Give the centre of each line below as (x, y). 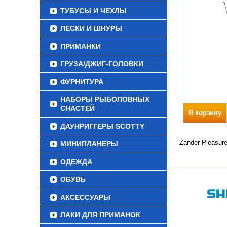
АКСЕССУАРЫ (85, 197)
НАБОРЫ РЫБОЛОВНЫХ (105, 99)
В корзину (205, 113)
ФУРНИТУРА (82, 82)
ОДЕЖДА (76, 162)
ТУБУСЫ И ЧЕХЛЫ (93, 11)
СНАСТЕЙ (78, 108)
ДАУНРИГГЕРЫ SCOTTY (102, 126)
